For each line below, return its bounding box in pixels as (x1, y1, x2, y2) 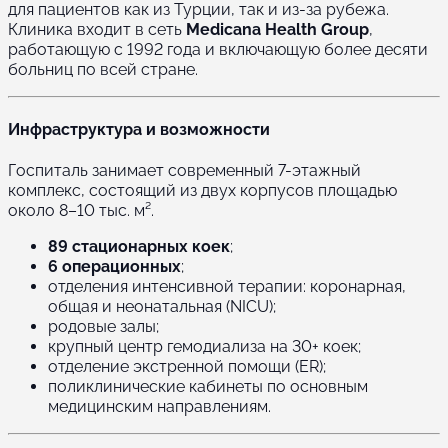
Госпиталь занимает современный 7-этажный (8, 160, 361, 180)
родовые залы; (48, 316, 159, 336)
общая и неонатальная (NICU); (48, 296, 276, 316)
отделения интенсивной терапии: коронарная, (48, 276, 406, 296)
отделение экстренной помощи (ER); (48, 356, 326, 376)
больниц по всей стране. (8, 60, 198, 80)
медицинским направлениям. (48, 396, 271, 416)
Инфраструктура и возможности (8, 119, 270, 139)
